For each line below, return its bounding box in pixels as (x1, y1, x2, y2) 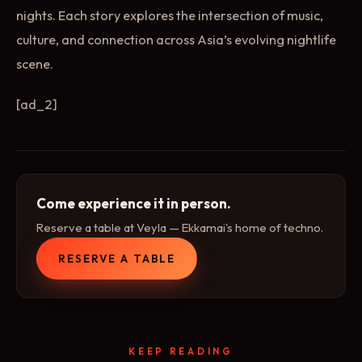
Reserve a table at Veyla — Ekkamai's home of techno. (36, 220, 323, 236)
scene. (16, 55, 53, 72)
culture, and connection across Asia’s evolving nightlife (16, 31, 336, 48)
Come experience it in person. (36, 195, 231, 213)
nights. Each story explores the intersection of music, (16, 6, 323, 23)
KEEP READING (128, 345, 234, 358)
